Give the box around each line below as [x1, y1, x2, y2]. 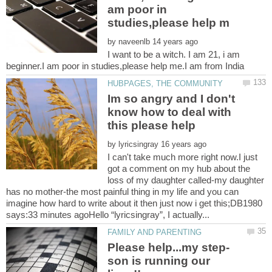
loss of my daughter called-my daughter [107, 174, 265, 185]
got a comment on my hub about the [107, 163, 251, 174]
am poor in [107, 2, 168, 16]
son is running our [107, 254, 211, 268]
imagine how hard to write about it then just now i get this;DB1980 [6, 197, 265, 208]
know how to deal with [107, 105, 232, 118]
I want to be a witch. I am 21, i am [107, 49, 240, 59]
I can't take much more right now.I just [107, 151, 258, 162]
